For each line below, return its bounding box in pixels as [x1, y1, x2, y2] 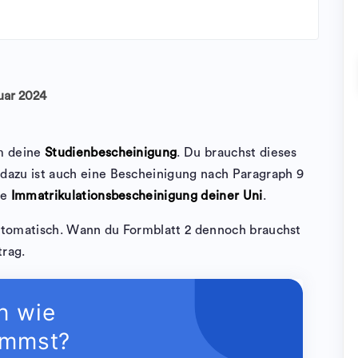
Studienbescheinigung [45, 146, 177, 159]
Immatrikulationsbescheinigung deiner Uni [10, 189, 263, 202]
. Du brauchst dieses [177, 146, 297, 159]
